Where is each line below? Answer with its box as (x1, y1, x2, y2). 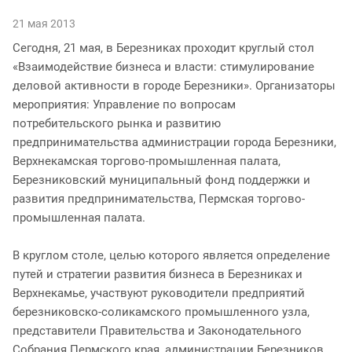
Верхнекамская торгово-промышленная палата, (13, 153, 280, 168)
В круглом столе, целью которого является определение (13, 247, 330, 262)
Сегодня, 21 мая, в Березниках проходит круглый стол (13, 40, 314, 55)
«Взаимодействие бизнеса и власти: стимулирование (13, 59, 314, 74)
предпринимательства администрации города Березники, (13, 134, 336, 149)
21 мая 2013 (13, 16, 75, 30)
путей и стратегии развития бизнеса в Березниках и (13, 266, 302, 281)
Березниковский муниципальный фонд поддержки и (13, 172, 310, 187)
